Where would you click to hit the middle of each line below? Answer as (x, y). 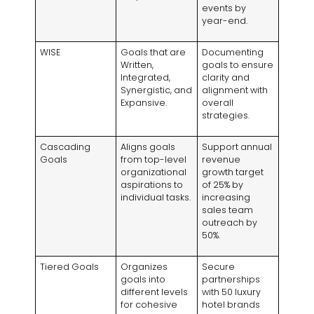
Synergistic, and (157, 90)
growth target (233, 172)
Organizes (144, 267)
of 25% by (223, 185)
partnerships (231, 280)
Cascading (66, 147)
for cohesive (149, 305)
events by (224, 8)
